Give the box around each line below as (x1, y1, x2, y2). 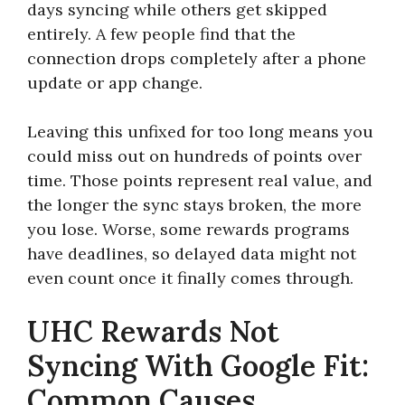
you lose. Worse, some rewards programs (27, 218, 350, 240)
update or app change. (27, 71, 202, 93)
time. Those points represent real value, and (27, 169, 372, 191)
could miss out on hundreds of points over (27, 145, 362, 166)
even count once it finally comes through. (27, 267, 353, 288)
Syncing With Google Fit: (27, 346, 369, 384)
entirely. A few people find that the (27, 23, 296, 44)
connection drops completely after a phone (27, 47, 366, 69)
